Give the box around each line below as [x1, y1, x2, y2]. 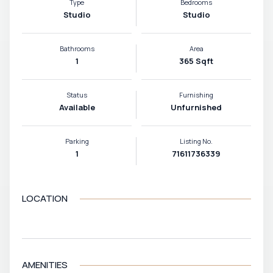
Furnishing [179, 90, 213, 99]
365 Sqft [179, 55, 213, 66]
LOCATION [22, 192, 68, 205]
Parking [65, 136, 89, 146]
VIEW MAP [36, 229, 69, 238]
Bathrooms [59, 44, 94, 53]
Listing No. [180, 136, 213, 146]
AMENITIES [22, 258, 68, 271]
